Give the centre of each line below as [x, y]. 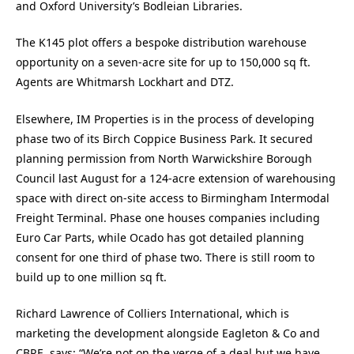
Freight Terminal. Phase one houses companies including [168, 217]
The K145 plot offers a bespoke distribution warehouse [161, 43]
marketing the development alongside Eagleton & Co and [168, 333]
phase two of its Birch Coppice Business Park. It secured [164, 138]
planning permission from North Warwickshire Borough [164, 158]
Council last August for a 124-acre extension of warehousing [176, 178]
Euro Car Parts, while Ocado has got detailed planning [160, 237]
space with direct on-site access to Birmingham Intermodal [173, 198]
